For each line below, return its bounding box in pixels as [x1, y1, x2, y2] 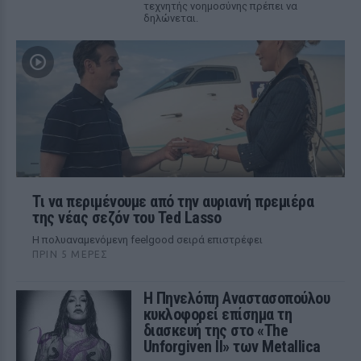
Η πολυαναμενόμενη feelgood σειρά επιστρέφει [32, 234, 263, 246]
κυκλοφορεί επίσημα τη [143, 305, 293, 324]
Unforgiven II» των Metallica [143, 337, 321, 356]
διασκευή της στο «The [143, 321, 288, 340]
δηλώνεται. [143, 12, 198, 24]
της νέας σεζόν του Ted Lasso [32, 208, 221, 227]
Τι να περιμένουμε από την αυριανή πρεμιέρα [32, 192, 313, 211]
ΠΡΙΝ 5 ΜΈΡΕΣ [32, 249, 109, 259]
